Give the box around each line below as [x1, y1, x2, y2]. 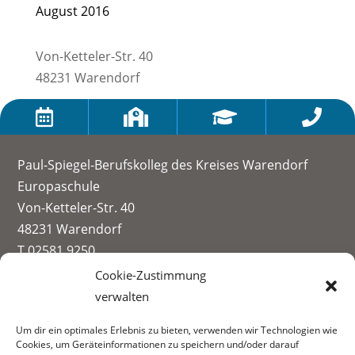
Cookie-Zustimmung [95, 267, 206, 283]
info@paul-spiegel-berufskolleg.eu [17, 263, 220, 281]
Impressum [17, 308, 86, 326]
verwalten [95, 288, 149, 304]
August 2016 [35, 2, 109, 21]
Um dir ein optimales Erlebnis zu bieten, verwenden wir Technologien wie [16, 323, 338, 337]
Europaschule [17, 177, 101, 196]
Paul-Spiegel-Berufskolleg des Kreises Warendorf [17, 156, 308, 174]
